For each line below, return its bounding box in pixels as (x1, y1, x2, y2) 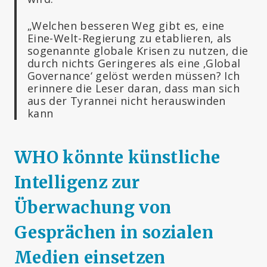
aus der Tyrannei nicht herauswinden (27, 93, 226, 108)
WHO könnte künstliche (14, 146, 221, 168)
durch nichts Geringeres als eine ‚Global (27, 55, 241, 70)
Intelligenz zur (14, 171, 140, 193)
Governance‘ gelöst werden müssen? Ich (27, 68, 240, 83)
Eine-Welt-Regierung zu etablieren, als (27, 30, 232, 45)
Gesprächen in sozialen (14, 221, 213, 243)
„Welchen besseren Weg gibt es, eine (27, 18, 225, 33)
